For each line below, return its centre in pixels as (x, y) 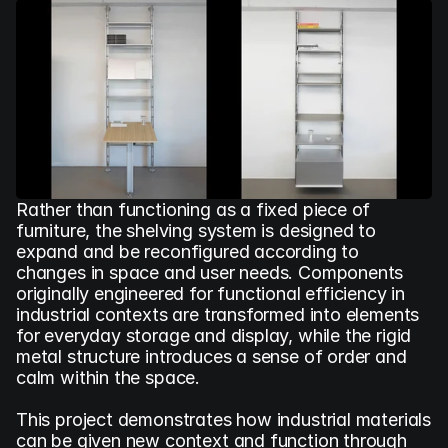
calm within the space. (108, 377)
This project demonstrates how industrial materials (224, 419)
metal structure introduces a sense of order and (211, 356)
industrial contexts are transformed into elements (218, 314)
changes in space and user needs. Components (210, 272)
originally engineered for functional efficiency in (211, 293)
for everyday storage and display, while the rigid (214, 335)
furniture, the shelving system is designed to (196, 230)
